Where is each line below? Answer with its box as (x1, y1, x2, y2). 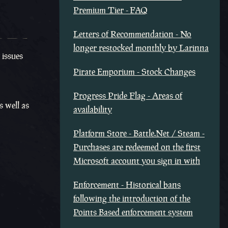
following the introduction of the (73, 193, 190, 204)
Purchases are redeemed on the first (73, 141, 201, 153)
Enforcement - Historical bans (73, 179, 181, 190)
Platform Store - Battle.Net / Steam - (73, 128, 205, 139)
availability (73, 104, 112, 115)
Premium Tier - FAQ (73, 5, 147, 16)
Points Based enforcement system (73, 207, 193, 218)
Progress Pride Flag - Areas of (73, 90, 182, 101)
